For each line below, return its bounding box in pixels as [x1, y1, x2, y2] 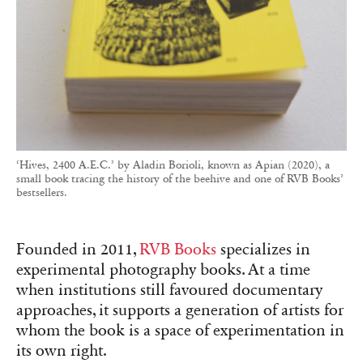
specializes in [216, 239, 310, 259]
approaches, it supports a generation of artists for [16, 300, 344, 320]
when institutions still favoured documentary [16, 280, 322, 300]
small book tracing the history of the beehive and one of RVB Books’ [16, 171, 344, 186]
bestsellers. [16, 185, 67, 199]
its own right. [16, 340, 107, 361]
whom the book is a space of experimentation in [16, 320, 344, 340]
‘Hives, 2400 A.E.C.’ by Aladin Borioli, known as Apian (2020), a [16, 157, 330, 172]
